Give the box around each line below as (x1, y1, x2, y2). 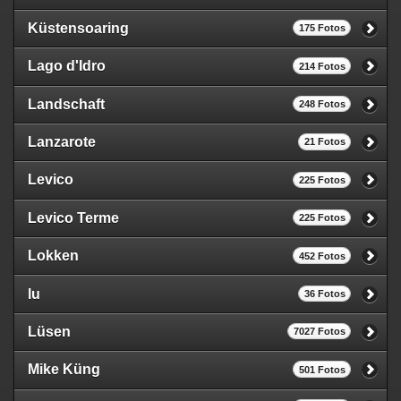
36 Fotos (303, 287, 346, 299)
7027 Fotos (293, 326, 346, 337)
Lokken (28, 248, 79, 264)
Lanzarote (28, 134, 96, 150)
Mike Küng (28, 362, 100, 378)
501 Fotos (298, 363, 346, 375)
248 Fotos (298, 98, 346, 110)
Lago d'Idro (28, 58, 106, 74)
